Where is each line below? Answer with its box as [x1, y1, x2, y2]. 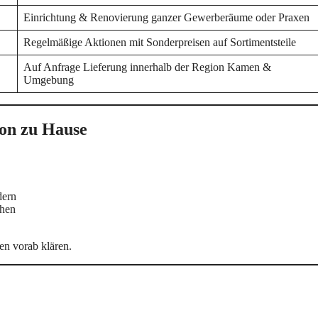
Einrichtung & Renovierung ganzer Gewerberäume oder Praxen [23, 11, 309, 23]
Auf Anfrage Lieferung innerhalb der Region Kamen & [23, 60, 271, 73]
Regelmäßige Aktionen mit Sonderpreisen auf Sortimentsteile [23, 35, 296, 48]
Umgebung [23, 73, 74, 86]
